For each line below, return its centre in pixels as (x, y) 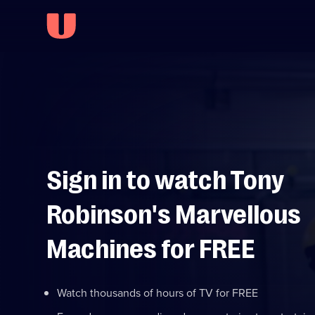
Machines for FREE (151, 250)
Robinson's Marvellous (174, 215)
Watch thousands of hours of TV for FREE (157, 293)
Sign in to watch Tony (165, 181)
